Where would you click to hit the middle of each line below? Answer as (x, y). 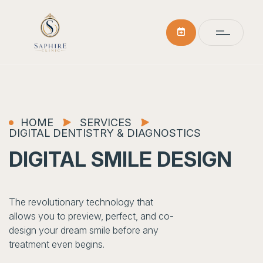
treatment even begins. (57, 244)
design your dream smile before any (84, 230)
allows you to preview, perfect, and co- (91, 216)
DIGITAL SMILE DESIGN (120, 159)
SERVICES (106, 122)
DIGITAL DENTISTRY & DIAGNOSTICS (105, 133)
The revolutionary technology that (81, 202)
